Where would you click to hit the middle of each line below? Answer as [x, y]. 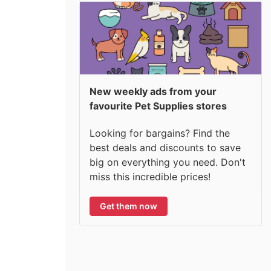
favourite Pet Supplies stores [158, 106]
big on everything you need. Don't [168, 162]
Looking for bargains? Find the [160, 133]
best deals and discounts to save [165, 147]
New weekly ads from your [153, 91]
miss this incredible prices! [150, 176]
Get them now [129, 206]
